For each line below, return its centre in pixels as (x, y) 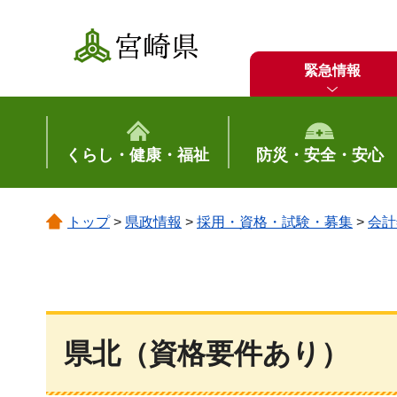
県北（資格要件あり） (206, 354)
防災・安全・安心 (319, 155)
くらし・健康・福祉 (138, 155)
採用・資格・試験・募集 (275, 222)
